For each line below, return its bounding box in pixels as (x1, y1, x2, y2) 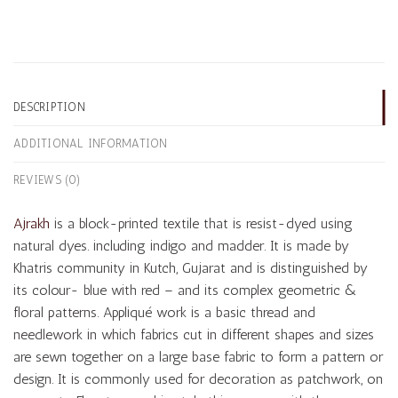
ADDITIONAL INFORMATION (13, 136, 168, 150)
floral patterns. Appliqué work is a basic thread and (13, 303, 315, 321)
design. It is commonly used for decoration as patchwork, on (13, 370, 383, 387)
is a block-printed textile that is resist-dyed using (50, 214, 353, 232)
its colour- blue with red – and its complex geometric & (13, 281, 358, 298)
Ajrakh (13, 214, 50, 232)
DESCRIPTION (13, 99, 85, 114)
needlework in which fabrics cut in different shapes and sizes (13, 325, 374, 343)
